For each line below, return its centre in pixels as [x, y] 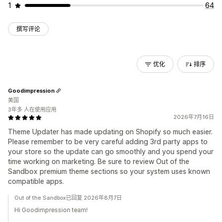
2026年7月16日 [194, 117]
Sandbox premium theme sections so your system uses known [109, 171]
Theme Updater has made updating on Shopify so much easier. [110, 132]
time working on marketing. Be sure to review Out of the [99, 161]
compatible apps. [36, 181]
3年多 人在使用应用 [32, 110]
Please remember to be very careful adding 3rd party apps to [108, 141]
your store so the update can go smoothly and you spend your [111, 151]
